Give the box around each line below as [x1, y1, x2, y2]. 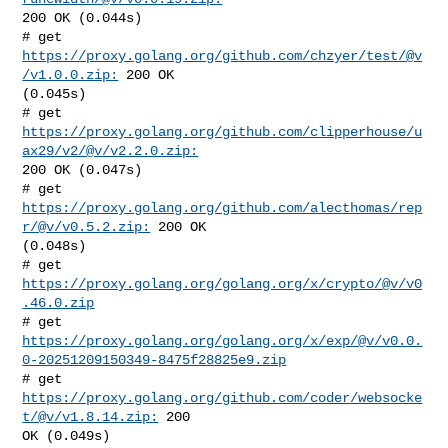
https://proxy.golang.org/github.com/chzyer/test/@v [22, 47, 423, 64]
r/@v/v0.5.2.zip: [22, 218, 151, 235]
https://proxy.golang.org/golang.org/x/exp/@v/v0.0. [22, 332, 423, 349]
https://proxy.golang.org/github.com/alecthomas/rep [22, 199, 423, 216]
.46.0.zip [22, 294, 95, 311]
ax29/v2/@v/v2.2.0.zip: [22, 142, 199, 159]
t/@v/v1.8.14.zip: [22, 408, 159, 425]
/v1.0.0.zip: [22, 66, 119, 83]
